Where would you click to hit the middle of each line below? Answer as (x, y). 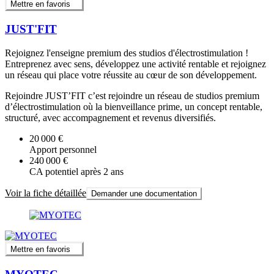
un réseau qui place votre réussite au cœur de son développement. (131, 75)
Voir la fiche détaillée (46, 193)
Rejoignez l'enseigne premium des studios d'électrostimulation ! (127, 53)
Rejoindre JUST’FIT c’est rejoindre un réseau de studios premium (132, 95)
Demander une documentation (144, 193)
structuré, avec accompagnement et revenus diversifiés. (110, 117)
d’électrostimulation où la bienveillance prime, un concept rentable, (134, 106)
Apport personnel (63, 149)
